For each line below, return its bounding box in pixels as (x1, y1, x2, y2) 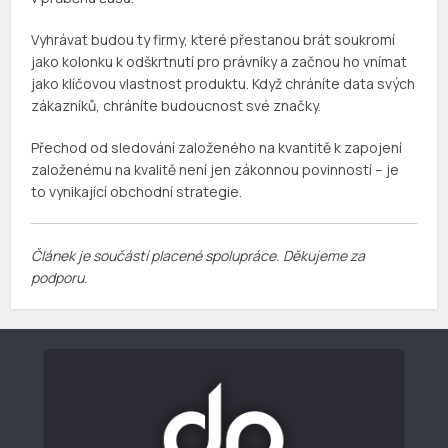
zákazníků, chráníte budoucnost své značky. (31, 96, 322, 116)
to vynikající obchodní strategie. (31, 182, 243, 202)
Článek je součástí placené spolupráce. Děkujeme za (31, 246, 366, 266)
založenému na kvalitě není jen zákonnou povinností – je (31, 160, 400, 180)
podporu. (31, 268, 89, 288)
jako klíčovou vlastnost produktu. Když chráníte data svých (31, 74, 416, 94)
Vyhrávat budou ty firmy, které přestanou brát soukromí (31, 30, 396, 50)
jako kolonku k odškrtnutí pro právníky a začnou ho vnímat (31, 52, 408, 72)
